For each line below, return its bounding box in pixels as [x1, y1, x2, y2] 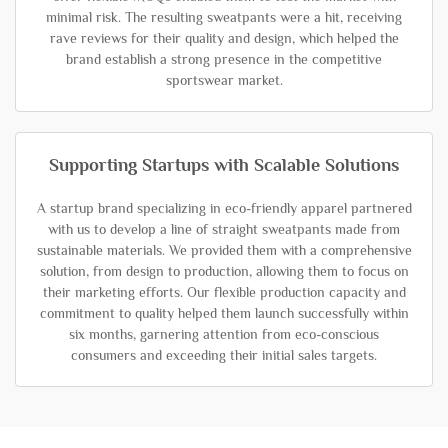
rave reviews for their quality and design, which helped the [49, 30, 399, 46]
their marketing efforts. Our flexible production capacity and [42, 284, 406, 300]
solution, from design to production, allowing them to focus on [39, 263, 409, 279]
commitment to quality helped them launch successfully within [39, 305, 409, 321]
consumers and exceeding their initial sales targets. [71, 347, 377, 363]
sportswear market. [165, 72, 283, 88]
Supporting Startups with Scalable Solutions [49, 155, 399, 175]
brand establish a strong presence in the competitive [66, 51, 382, 67]
